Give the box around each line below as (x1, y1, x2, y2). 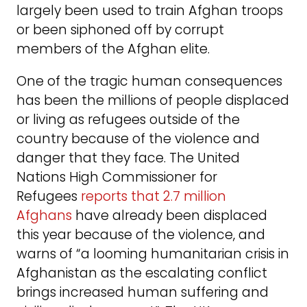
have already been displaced (72, 206, 267, 225)
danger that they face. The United (16, 149, 240, 168)
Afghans (16, 206, 72, 225)
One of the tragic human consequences (16, 72, 282, 91)
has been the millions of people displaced (16, 91, 289, 110)
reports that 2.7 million (81, 187, 226, 206)
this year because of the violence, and (16, 225, 265, 245)
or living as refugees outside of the (16, 110, 240, 130)
